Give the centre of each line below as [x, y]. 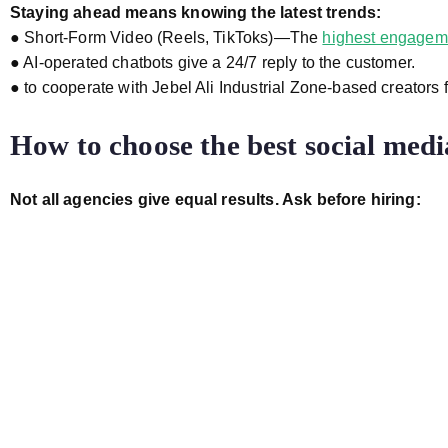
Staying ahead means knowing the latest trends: [196, 12]
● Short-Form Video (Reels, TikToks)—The [166, 37]
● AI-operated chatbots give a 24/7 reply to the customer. [213, 62]
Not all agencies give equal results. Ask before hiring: [215, 199]
